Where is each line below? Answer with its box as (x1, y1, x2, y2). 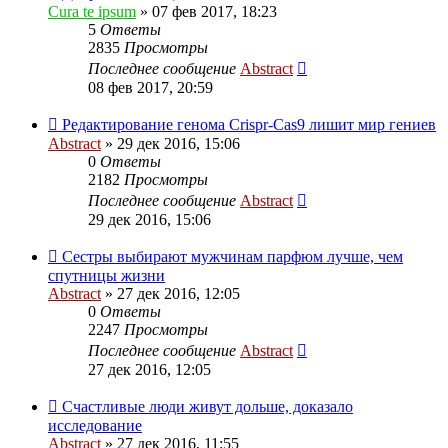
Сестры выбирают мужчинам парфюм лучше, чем (62, 247, 403, 265)
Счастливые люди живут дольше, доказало (62, 397, 353, 415)
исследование (48, 416, 142, 434)
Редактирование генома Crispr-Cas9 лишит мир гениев (62, 115, 436, 133)
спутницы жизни (48, 266, 165, 284)
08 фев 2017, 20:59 (88, 78, 213, 96)
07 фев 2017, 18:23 (152, 2, 277, 20)
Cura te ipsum (48, 2, 136, 20)
